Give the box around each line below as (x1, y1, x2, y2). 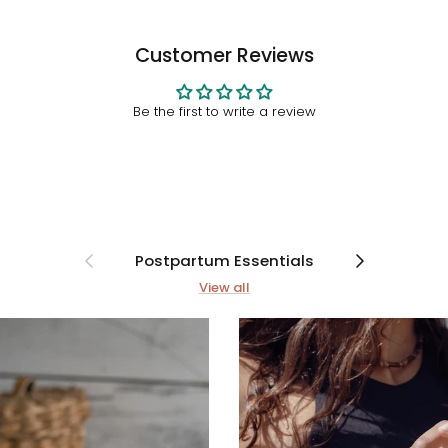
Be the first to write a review (132, 101, 316, 121)
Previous (75, 244, 128, 262)
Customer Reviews (134, 41, 314, 69)
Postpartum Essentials (134, 249, 314, 271)
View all (198, 277, 250, 297)
